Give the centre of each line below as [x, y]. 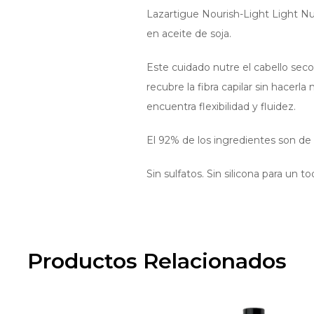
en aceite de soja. [189, 34]
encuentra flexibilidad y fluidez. [221, 107]
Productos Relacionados [157, 261]
